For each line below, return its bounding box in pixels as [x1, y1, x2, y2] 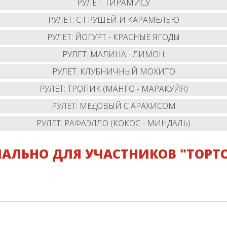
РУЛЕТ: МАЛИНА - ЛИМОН [62, 48, 165, 60]
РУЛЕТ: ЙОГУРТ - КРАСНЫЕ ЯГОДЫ [47, 31, 180, 43]
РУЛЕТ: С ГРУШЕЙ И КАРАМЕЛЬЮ [48, 14, 179, 25]
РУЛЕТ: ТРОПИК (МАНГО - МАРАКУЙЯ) [39, 83, 188, 94]
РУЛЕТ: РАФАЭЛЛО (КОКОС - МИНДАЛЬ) [36, 117, 191, 129]
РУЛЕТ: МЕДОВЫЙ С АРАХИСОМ [51, 100, 176, 111]
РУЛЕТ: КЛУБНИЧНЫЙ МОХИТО [52, 65, 175, 77]
